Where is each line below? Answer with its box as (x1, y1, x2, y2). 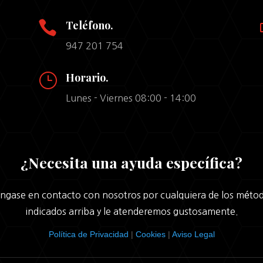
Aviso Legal (171, 230, 215, 240)
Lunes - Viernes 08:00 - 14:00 (65, 93, 196, 103)
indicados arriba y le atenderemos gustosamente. (25, 207, 238, 217)
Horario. (65, 70, 109, 85)
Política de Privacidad (48, 230, 129, 240)
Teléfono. (65, 18, 113, 32)
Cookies (135, 230, 166, 240)
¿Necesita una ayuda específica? (21, 153, 242, 173)
